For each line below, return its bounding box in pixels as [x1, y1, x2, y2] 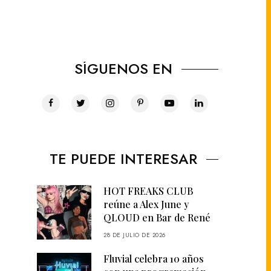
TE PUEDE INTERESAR [49, 148, 197, 169]
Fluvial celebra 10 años [103, 252, 204, 265]
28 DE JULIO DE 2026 [103, 230, 166, 240]
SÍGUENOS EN [74, 57, 172, 79]
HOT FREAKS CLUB [103, 184, 193, 197]
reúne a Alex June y [103, 197, 189, 211]
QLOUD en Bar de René [103, 211, 211, 224]
